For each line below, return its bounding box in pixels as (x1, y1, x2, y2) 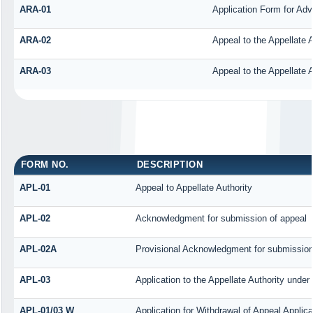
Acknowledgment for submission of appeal (135, 213, 307, 224)
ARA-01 (19, 4, 51, 15)
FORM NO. (20, 159, 69, 170)
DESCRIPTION (136, 159, 203, 170)
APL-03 (19, 275, 50, 286)
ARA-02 (19, 35, 51, 46)
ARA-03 (19, 66, 51, 77)
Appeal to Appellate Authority (135, 182, 252, 194)
